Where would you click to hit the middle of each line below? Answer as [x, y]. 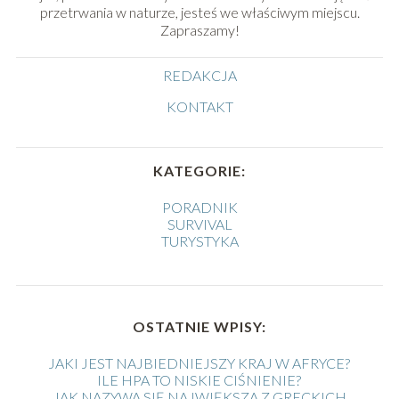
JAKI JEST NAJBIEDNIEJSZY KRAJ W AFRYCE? [199, 363]
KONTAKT [199, 107]
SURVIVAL [199, 224]
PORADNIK [199, 208]
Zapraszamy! [199, 30]
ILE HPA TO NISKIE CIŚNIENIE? [199, 380]
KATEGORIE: [199, 171]
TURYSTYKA [199, 241]
